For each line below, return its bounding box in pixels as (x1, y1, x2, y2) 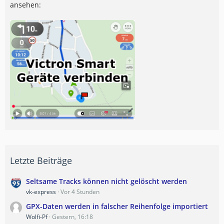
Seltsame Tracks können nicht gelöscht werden (26, 176, 187, 186)
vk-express (26, 187, 56, 196)
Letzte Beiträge (10, 154, 72, 167)
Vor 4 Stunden (60, 187, 99, 196)
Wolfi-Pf (26, 212, 47, 221)
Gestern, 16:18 (52, 212, 93, 221)
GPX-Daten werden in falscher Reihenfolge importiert (26, 201, 208, 211)
